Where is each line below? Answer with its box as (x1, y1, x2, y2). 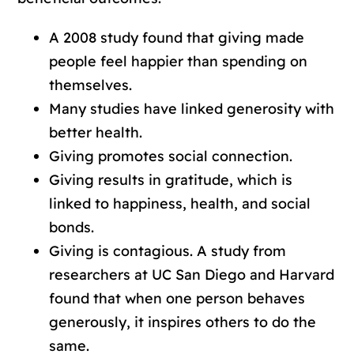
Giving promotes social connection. (49, 146, 293, 165)
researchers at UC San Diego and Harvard (49, 265, 335, 284)
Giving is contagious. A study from (49, 241, 287, 260)
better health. (49, 122, 143, 141)
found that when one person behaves (49, 288, 306, 307)
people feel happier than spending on (49, 51, 308, 70)
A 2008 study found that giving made (49, 28, 305, 47)
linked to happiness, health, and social (49, 194, 311, 213)
